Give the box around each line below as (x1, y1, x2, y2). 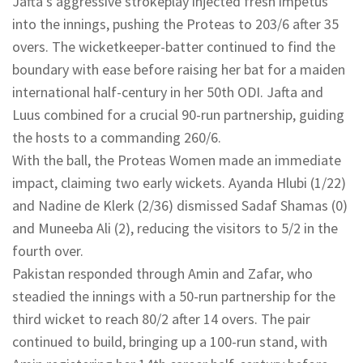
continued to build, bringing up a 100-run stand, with (12, 331, 327, 351)
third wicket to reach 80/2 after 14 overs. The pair (12, 309, 310, 328)
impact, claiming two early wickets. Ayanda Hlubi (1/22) (12, 173, 346, 192)
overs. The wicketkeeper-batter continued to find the (12, 36, 335, 56)
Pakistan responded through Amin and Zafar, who (12, 263, 313, 283)
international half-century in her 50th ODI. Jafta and (12, 82, 323, 101)
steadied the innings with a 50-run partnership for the (12, 286, 335, 305)
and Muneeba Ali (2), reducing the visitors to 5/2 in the (12, 218, 338, 237)
